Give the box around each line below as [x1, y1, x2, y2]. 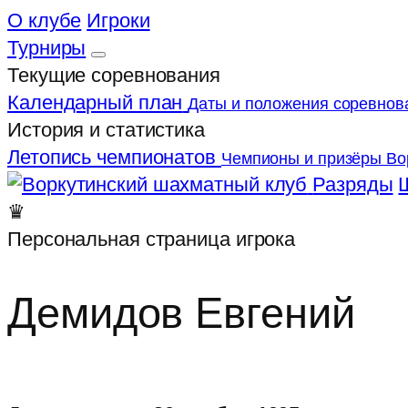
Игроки [87, 9, 150, 32]
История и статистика [7, 118, 205, 141]
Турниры [7, 36, 87, 59]
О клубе [7, 9, 82, 32]
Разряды [312, 173, 393, 196]
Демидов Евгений [7, 289, 355, 338]
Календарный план [7, 91, 183, 114]
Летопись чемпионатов [7, 146, 216, 168]
